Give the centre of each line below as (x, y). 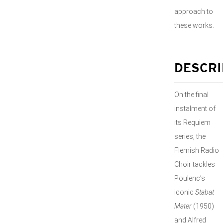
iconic (185, 192)
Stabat (205, 192)
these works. (194, 25)
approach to (194, 11)
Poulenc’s (190, 178)
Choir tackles (195, 164)
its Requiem (192, 122)
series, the (190, 136)
